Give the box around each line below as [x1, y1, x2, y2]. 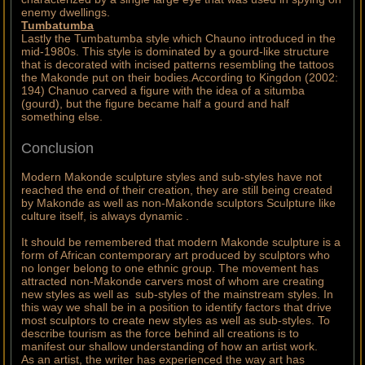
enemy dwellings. [21, 6, 111, 20]
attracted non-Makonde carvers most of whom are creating [21, 275, 325, 288]
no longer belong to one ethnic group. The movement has [21, 262, 319, 275]
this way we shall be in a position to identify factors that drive [21, 301, 332, 314]
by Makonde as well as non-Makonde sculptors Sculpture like [21, 196, 336, 210]
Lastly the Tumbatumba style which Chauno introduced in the [21, 32, 336, 46]
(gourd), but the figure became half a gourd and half [21, 97, 290, 111]
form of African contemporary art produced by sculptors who [21, 248, 331, 262]
